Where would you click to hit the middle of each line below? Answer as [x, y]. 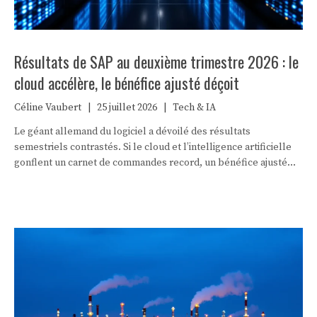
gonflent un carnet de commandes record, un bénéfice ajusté [151, 162]
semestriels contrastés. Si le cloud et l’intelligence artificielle [153, 147]
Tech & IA [194, 107]
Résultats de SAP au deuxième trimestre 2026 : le [156, 61]
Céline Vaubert [48, 107]
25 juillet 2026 [127, 107]
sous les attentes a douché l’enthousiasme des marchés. [140, 178]
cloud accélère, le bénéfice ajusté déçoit [127, 82]
